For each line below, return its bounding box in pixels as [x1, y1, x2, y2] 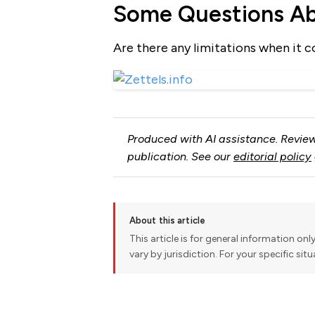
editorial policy [233, 149, 311, 163]
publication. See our [127, 149, 233, 163]
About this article [129, 214, 206, 226]
